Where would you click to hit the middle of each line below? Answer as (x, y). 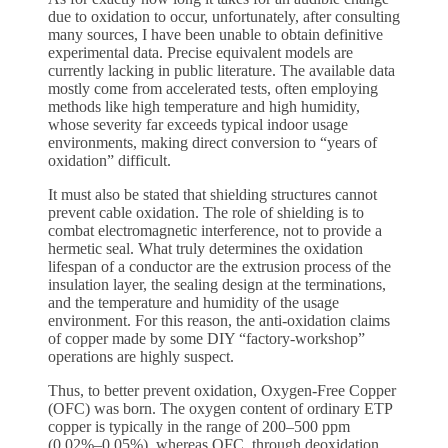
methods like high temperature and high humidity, (204, 107)
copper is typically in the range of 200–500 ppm (199, 427)
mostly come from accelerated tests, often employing (213, 89)
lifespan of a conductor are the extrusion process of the (219, 267)
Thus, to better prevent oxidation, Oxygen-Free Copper (222, 391)
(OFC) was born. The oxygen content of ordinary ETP (220, 409)
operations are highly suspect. (141, 357)
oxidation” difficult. (109, 161)
